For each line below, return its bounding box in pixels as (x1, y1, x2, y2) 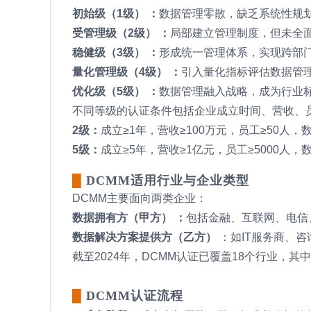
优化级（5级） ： (72, 85, 159, 97)
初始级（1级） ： (72, 7, 159, 19)
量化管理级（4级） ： (72, 65, 181, 78)
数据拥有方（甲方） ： (72, 211, 186, 224)
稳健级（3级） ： (72, 46, 159, 58)
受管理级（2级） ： (72, 26, 170, 39)
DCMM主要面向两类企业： (72, 192, 207, 204)
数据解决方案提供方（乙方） (72, 230, 219, 243)
